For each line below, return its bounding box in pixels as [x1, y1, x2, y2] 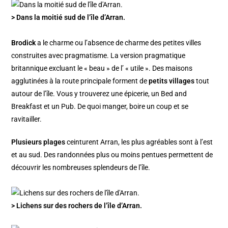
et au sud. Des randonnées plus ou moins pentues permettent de [11, 150, 213, 159]
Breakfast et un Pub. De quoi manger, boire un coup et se [11, 102, 189, 110]
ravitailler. [11, 115, 42, 123]
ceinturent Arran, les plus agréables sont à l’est [65, 137, 213, 146]
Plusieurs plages [11, 137, 66, 146]
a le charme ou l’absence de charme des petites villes [36, 38, 202, 47]
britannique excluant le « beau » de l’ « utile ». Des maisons [11, 64, 193, 72]
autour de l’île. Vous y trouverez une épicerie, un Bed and [11, 89, 187, 98]
